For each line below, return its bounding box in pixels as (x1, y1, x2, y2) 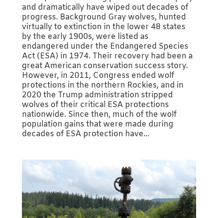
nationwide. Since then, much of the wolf (21, 109, 177, 120)
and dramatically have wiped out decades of (21, 2, 188, 13)
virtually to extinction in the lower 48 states (21, 21, 185, 32)
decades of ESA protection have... (21, 128, 149, 139)
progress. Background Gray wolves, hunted (21, 12, 186, 22)
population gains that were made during (21, 119, 173, 129)
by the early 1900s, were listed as (21, 31, 148, 42)
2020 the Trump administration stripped (21, 90, 173, 100)
